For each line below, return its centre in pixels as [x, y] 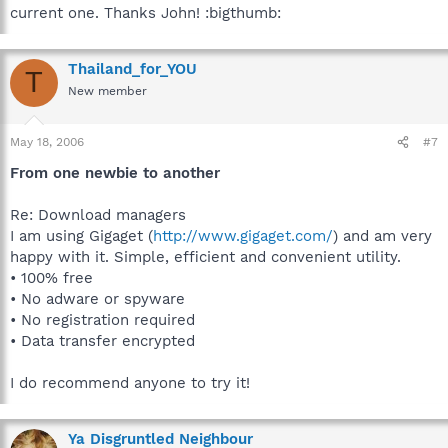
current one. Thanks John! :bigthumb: [145, 12]
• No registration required [102, 320]
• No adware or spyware [97, 299]
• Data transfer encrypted [102, 341]
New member [107, 90]
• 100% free [51, 278]
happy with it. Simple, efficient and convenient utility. [205, 257]
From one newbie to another [115, 173]
